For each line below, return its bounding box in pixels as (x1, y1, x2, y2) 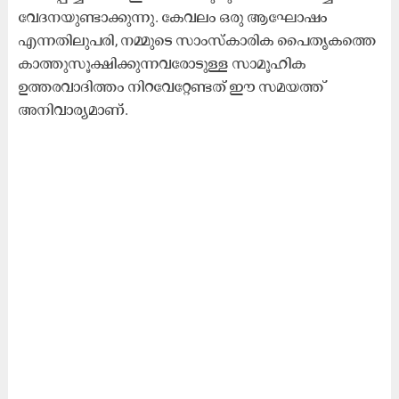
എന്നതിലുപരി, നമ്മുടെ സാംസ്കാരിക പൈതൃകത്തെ (18, 30, 377, 49)
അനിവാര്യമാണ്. (18, 100, 128, 118)
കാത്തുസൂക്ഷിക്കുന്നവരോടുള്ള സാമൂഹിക (18, 53, 306, 72)
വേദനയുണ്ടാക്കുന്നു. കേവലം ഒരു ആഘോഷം (18, 7, 328, 26)
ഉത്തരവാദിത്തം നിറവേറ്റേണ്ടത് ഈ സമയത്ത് (18, 77, 324, 95)
